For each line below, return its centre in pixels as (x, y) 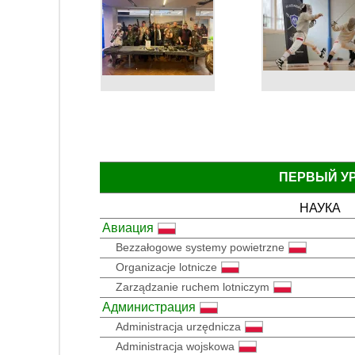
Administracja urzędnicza (178, 326)
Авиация (128, 227)
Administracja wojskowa (175, 346)
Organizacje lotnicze (166, 267)
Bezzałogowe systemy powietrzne (200, 247)
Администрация (149, 307)
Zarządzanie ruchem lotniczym (193, 286)
